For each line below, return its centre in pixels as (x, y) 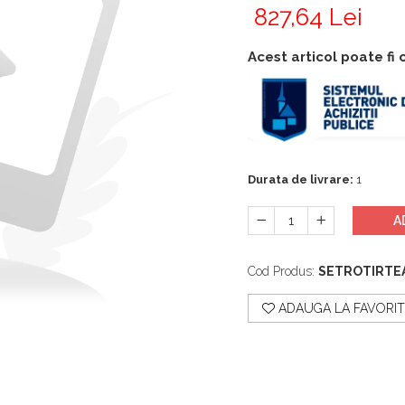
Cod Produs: (281, 271)
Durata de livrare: (301, 179)
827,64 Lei (308, 17)
